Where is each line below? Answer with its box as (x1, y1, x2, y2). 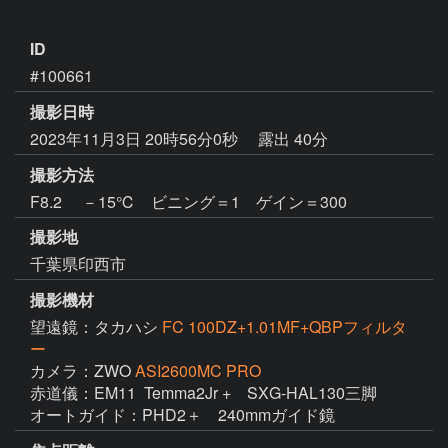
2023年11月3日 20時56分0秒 (30, 126, 242, 150)
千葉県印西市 (30, 252, 126, 276)
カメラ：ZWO (30, 359, 135, 383)
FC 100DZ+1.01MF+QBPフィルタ (162, 315, 407, 339)
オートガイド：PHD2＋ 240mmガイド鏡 (30, 403, 335, 427)
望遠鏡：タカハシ (30, 315, 162, 339)
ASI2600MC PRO (135, 359, 261, 383)
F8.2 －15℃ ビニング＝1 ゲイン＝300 (30, 189, 347, 213)
